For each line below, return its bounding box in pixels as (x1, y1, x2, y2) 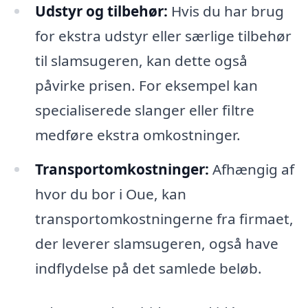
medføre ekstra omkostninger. (34, 125, 241, 145)
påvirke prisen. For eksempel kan (34, 76, 258, 96)
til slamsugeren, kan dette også (34, 51, 247, 71)
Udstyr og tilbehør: (34, 1, 168, 21)
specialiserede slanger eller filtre (34, 100, 254, 120)
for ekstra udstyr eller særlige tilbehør (34, 26, 291, 46)
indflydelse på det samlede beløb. (34, 258, 262, 278)
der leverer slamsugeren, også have (34, 234, 278, 254)
